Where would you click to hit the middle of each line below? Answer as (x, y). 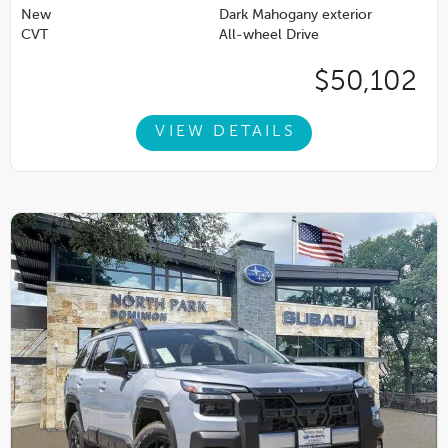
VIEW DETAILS (225, 132)
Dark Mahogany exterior (295, 15)
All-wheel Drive (269, 35)
